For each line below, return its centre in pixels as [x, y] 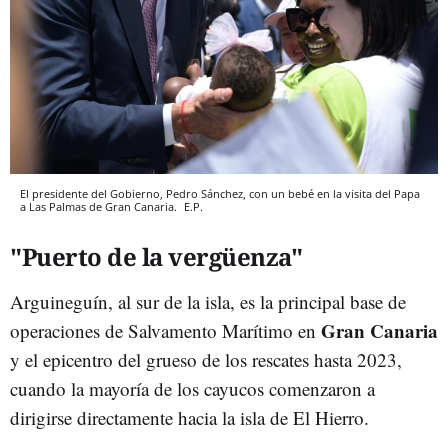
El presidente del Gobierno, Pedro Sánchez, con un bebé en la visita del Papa [220, 193]
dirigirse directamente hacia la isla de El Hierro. [189, 417]
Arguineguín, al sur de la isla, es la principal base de [208, 301]
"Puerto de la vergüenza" [156, 256]
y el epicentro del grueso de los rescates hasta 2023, [206, 359]
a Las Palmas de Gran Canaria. [100, 206]
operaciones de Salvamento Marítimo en [165, 330]
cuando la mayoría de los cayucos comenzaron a [192, 388]
